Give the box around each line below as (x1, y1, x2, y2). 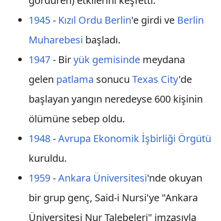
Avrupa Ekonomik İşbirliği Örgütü (58, 132, 211, 145)
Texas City (132, 73, 179, 86)
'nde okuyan (147, 171, 202, 184)
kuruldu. (28, 151, 67, 165)
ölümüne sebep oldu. (28, 112, 125, 125)
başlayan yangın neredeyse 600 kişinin (28, 92, 203, 106)
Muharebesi (28, 33, 83, 46)
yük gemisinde (73, 53, 140, 66)
